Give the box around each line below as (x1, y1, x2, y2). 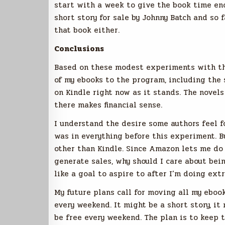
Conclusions (54, 43, 104, 55)
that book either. (54, 24, 120, 36)
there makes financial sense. (54, 99, 162, 111)
